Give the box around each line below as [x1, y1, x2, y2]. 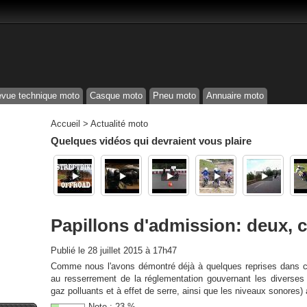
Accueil [51, 119, 80, 129]
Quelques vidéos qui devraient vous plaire [51, 135, 251, 147]
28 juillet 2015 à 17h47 [88, 245, 177, 256]
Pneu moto [153, 90, 196, 101]
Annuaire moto [206, 90, 264, 101]
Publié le [51, 245, 88, 256]
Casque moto [90, 90, 143, 101]
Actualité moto [90, 119, 148, 129]
